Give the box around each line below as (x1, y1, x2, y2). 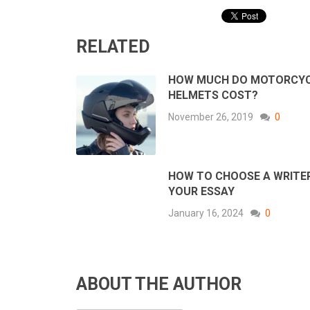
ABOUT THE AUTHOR (76, 274, 241, 295)
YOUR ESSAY (168, 185, 235, 199)
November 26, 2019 (168, 111, 253, 123)
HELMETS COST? (168, 89, 258, 102)
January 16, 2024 (168, 208, 244, 219)
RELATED (76, 37, 150, 57)
